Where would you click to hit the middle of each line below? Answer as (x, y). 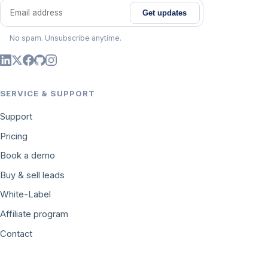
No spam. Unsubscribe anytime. (66, 38)
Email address (34, 19)
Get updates (165, 13)
